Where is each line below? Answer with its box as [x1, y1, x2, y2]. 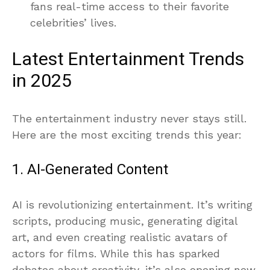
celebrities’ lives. [30, 16, 116, 29]
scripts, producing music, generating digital [12, 214, 237, 227]
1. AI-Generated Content [12, 159, 168, 180]
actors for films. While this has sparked [12, 246, 220, 260]
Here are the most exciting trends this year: [12, 128, 242, 141]
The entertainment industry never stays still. [12, 111, 246, 125]
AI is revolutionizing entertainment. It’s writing [12, 198, 253, 211]
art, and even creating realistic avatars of [12, 230, 227, 243]
